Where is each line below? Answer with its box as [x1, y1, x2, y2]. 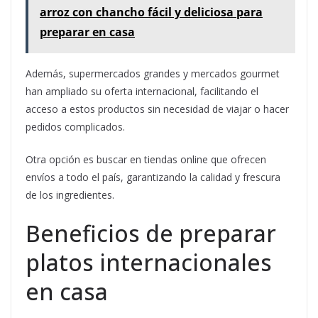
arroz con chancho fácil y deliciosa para [40, 4, 263, 20]
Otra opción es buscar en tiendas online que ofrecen [26, 153, 266, 166]
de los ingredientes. [26, 188, 114, 202]
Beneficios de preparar [26, 218, 276, 248]
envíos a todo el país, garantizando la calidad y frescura [26, 170, 280, 184]
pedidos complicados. [26, 120, 125, 133]
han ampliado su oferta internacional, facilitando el [26, 84, 258, 98]
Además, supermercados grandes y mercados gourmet [26, 67, 280, 80]
